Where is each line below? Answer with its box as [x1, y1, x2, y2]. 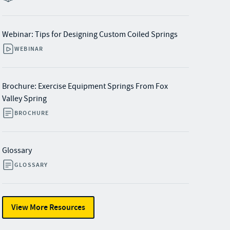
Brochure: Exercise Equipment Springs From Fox [2, 81, 168, 91]
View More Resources [11, 202, 85, 213]
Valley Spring [2, 93, 47, 104]
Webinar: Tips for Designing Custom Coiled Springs [2, 29, 178, 40]
